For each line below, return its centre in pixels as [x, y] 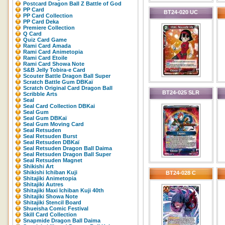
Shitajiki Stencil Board [52, 202]
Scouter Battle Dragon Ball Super [67, 76]
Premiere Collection [49, 28]
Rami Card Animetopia [53, 52]
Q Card [32, 34]
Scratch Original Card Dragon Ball [68, 88]
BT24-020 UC [181, 12]
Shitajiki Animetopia [50, 178]
